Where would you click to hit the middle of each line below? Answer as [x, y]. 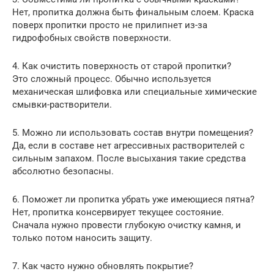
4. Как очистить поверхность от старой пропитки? [122, 66]
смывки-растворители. [62, 104]
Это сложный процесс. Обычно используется [112, 79]
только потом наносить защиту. [82, 238]
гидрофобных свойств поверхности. [92, 38]
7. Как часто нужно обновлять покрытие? [103, 266]
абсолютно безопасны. [63, 171]
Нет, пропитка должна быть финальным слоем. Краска [133, 12]
